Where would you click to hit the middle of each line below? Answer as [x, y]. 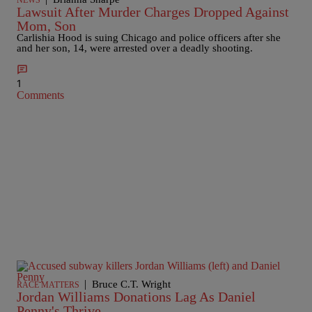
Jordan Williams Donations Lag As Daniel [136, 297]
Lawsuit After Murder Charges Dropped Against [153, 12]
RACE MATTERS [48, 285]
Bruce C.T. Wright [131, 284]
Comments [40, 95]
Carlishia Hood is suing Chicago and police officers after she [149, 38]
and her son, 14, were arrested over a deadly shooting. [135, 48]
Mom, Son [46, 26]
